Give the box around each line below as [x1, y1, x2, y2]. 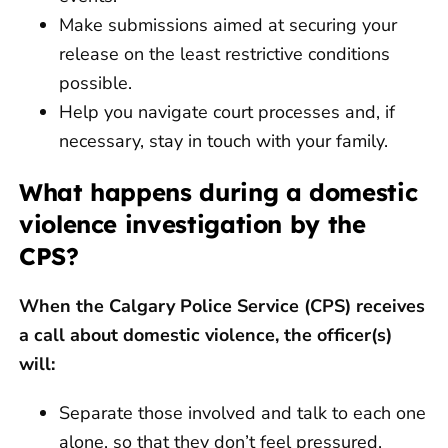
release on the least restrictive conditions [59, 41, 390, 66]
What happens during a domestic [19, 176, 418, 207]
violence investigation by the [19, 208, 366, 239]
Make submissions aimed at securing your [59, 12, 397, 37]
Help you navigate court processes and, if [59, 99, 395, 124]
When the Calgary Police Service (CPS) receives [19, 293, 425, 318]
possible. [59, 70, 132, 95]
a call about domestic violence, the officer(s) [19, 322, 392, 347]
